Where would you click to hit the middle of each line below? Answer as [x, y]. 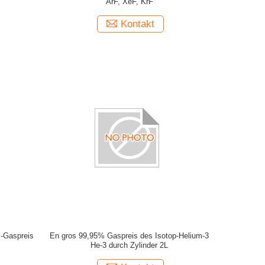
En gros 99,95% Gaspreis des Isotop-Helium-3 [130, 236]
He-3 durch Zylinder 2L [130, 245]
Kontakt [137, 24]
